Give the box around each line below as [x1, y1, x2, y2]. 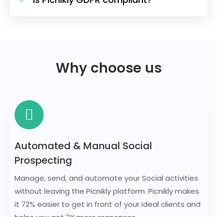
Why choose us [55, 59, 162, 78]
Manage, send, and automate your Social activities [15, 173, 198, 184]
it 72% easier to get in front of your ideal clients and [15, 199, 201, 210]
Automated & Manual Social [15, 139, 152, 153]
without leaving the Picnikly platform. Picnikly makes [15, 186, 199, 197]
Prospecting [15, 154, 72, 168]
